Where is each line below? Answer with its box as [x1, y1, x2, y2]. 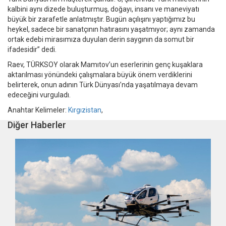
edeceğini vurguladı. [8, 91, 71, 99]
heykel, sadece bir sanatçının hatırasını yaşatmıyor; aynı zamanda [8, 25, 215, 34]
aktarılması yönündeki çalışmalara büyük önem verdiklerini [8, 71, 192, 79]
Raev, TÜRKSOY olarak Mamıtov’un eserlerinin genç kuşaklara [8, 61, 203, 69]
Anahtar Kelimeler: [8, 106, 68, 115]
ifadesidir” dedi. [8, 45, 56, 54]
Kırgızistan [68, 106, 101, 115]
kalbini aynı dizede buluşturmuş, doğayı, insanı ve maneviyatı [8, 5, 199, 14]
